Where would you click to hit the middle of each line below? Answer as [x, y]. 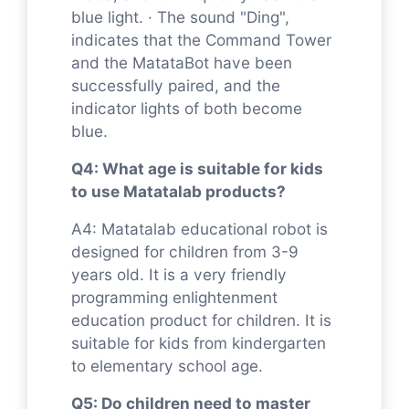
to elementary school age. [167, 365]
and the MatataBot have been [182, 62]
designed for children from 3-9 [185, 251]
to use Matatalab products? [178, 191]
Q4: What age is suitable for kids [197, 168]
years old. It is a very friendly [179, 274]
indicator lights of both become [187, 108]
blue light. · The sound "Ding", [180, 16]
